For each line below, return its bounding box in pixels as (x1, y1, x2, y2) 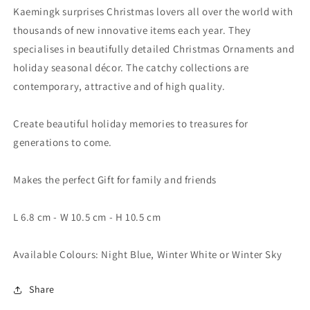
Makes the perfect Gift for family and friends (13, 173, 217, 186)
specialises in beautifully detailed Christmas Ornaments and (13, 42, 295, 55)
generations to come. (13, 136, 112, 149)
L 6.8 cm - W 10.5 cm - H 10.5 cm (13, 210, 161, 224)
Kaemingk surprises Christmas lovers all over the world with (13, 5, 293, 18)
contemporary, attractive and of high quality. (13, 80, 226, 93)
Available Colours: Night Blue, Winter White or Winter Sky (13, 248, 282, 261)
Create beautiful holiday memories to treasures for (13, 117, 249, 130)
